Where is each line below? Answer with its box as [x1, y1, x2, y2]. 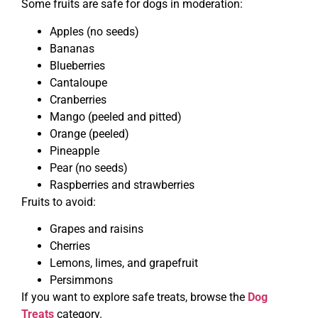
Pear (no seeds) [50, 160, 128, 175]
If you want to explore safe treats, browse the [21, 290, 245, 305]
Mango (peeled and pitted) [50, 109, 182, 124]
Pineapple [50, 143, 99, 158]
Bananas [50, 41, 94, 55]
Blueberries [50, 58, 105, 72]
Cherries [50, 239, 90, 253]
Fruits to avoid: [21, 194, 96, 209]
